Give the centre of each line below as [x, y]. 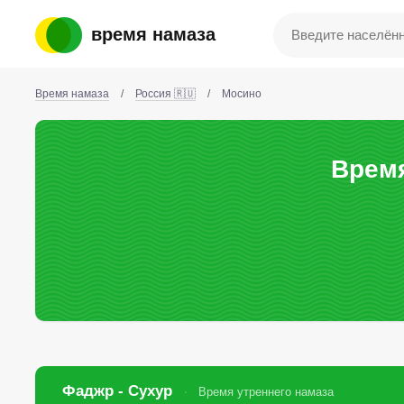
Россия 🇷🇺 [165, 94]
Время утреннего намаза [266, 392]
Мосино [242, 94]
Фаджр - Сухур [120, 391]
